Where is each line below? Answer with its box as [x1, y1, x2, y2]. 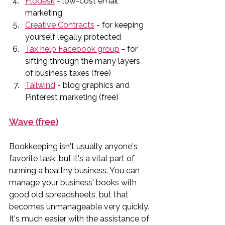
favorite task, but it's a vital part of [9, 153, 137, 163]
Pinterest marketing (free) [25, 92, 119, 102]
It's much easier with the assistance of [9, 213, 151, 223]
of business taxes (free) [25, 68, 111, 78]
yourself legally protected [25, 32, 121, 42]
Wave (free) [9, 116, 58, 127]
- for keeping [94, 20, 146, 30]
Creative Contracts [25, 20, 94, 30]
